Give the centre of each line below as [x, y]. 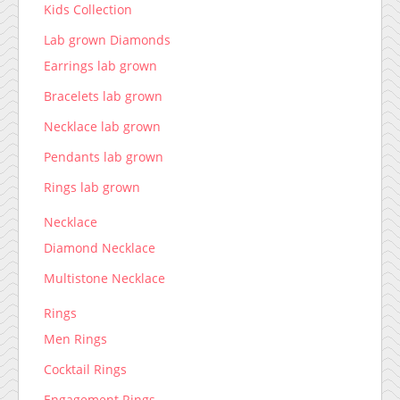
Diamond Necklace [100, 248]
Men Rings [76, 339]
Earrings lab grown [101, 66]
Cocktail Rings [86, 370]
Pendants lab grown [104, 157]
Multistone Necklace [105, 279]
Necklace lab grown [103, 127]
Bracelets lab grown [104, 96]
